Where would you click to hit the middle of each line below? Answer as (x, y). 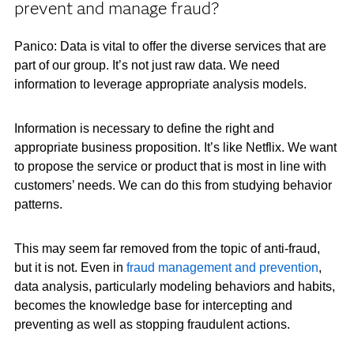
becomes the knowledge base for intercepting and (153, 305)
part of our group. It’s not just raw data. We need (147, 65)
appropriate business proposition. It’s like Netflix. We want (175, 147)
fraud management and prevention (222, 267)
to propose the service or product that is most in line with (170, 166)
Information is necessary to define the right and (144, 128)
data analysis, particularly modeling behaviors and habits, (174, 286)
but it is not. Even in (70, 267)
